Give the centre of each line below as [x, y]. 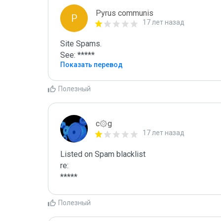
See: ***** [77, 55]
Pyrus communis [125, 13]
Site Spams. [81, 44]
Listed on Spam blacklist [103, 154]
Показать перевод [92, 65]
